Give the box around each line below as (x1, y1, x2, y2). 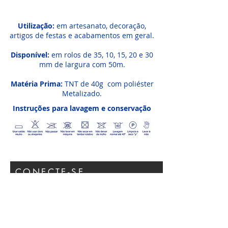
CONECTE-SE (15, 166, 84, 178)
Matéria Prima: (10, 79, 65, 89)
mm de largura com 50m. (39, 60, 125, 69)
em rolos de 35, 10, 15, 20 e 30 (51, 50, 153, 60)
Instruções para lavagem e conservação (13, 103, 151, 113)
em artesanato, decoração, (56, 21, 146, 31)
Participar (70, 211, 103, 220)
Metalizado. (62, 89, 102, 98)
